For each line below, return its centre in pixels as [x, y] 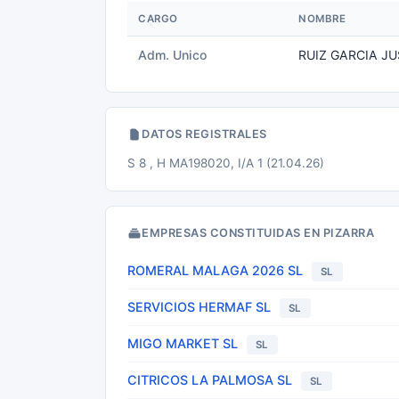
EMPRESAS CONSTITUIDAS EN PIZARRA [258, 233]
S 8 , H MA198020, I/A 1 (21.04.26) [226, 163]
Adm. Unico [172, 55]
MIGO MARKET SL [183, 343]
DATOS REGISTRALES [204, 134]
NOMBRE [322, 19]
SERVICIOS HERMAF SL [199, 307]
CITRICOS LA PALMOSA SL [210, 380]
